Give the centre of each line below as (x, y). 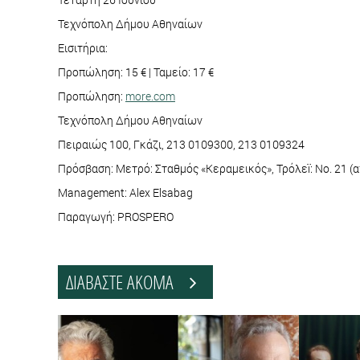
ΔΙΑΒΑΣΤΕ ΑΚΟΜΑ (128, 282)
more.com (150, 96)
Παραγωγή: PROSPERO (116, 217)
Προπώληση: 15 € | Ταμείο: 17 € (136, 72)
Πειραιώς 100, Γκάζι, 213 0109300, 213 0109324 (181, 145)
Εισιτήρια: (84, 48)
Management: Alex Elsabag (127, 193)
